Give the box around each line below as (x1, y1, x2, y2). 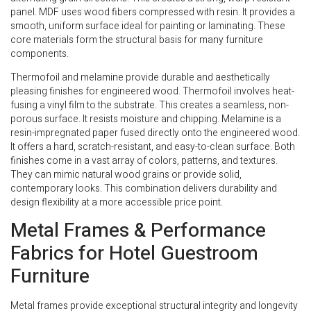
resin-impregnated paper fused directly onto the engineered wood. (10, 126, 300, 141)
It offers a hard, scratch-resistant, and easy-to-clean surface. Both (10, 140, 295, 155)
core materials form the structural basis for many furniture (10, 32, 263, 47)
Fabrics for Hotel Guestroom (10, 239, 258, 269)
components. (10, 46, 69, 61)
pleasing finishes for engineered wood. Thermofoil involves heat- (10, 84, 294, 99)
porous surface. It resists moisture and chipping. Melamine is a (10, 112, 281, 127)
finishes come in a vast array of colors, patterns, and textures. (10, 153, 278, 169)
